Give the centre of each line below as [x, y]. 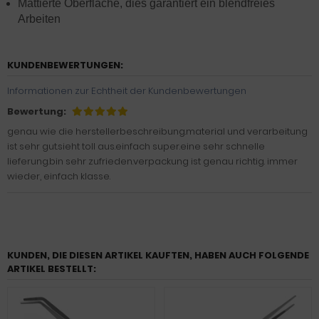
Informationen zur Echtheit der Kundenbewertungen [127, 91]
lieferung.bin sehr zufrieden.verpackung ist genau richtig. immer [152, 161]
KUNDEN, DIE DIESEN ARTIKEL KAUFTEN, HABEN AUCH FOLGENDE [158, 255]
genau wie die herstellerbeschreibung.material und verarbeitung [157, 131]
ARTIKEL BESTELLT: [52, 269]
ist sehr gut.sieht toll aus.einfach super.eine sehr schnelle [136, 146]
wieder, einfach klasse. [59, 176]
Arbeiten [39, 19]
